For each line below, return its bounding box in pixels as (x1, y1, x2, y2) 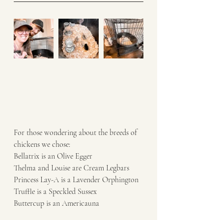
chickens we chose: (14, 139, 72, 149)
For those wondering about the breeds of (14, 127, 139, 137)
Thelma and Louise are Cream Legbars (14, 163, 129, 173)
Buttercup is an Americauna (14, 198, 101, 208)
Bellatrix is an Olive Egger (14, 151, 94, 161)
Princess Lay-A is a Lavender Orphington (14, 174, 140, 185)
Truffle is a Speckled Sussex (14, 186, 97, 196)
